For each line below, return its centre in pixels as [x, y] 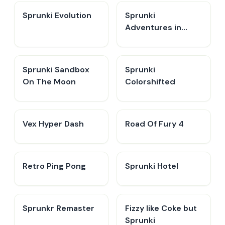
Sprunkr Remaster [59, 208]
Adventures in [153, 27]
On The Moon [49, 82]
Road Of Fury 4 [154, 124]
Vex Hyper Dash [53, 124]
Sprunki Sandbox [56, 70]
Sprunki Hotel [152, 166]
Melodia [141, 39]
